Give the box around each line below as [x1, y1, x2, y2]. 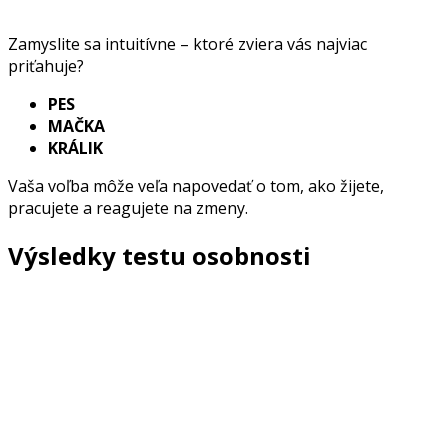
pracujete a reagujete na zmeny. [8, 196, 248, 219]
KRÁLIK [48, 136, 103, 159]
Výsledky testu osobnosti [8, 238, 311, 272]
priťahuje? [8, 54, 84, 77]
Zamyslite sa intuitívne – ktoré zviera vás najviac [8, 32, 367, 55]
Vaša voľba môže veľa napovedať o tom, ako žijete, [8, 174, 384, 197]
